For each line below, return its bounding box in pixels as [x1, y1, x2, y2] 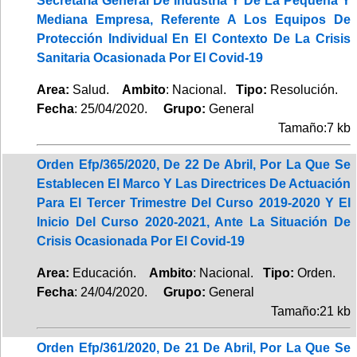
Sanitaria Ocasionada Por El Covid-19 [37, 50, 263, 65]
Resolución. [270, 82, 338, 96]
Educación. [69, 265, 149, 280]
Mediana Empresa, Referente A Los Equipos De [37, 12, 351, 26]
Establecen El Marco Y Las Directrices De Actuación [37, 176, 351, 190]
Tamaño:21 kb [271, 304, 351, 318]
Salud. [69, 82, 122, 96]
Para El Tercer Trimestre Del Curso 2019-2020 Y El [37, 195, 351, 210]
